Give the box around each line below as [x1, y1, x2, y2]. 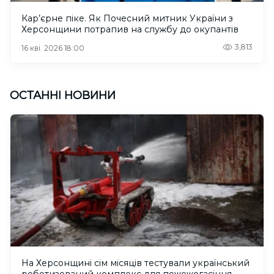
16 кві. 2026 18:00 [21, 43, 84, 53]
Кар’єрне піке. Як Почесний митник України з [21, 12, 233, 24]
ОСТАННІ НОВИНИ [10, 88, 116, 102]
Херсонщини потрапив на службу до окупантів [21, 23, 239, 35]
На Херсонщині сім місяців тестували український [21, 257, 250, 269]
